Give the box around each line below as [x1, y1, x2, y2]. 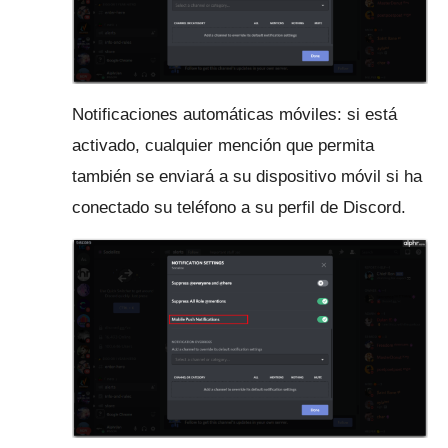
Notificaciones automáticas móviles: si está [72, 104, 397, 124]
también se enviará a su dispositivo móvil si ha [72, 166, 422, 186]
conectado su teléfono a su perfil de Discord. [72, 197, 406, 217]
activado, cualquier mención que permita [72, 135, 374, 155]
